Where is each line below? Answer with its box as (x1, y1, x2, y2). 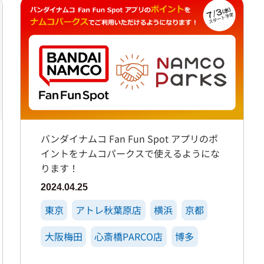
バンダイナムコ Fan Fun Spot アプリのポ (41, 131, 219, 146)
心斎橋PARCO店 (94, 229, 163, 243)
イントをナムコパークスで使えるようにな (41, 146, 220, 161)
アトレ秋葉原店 (75, 203, 142, 217)
